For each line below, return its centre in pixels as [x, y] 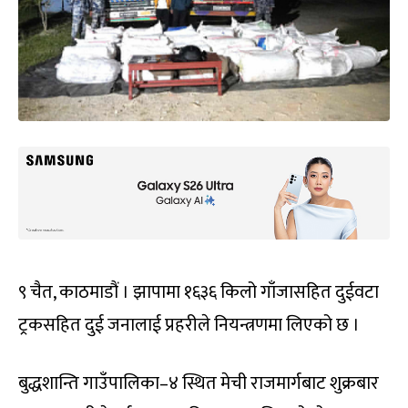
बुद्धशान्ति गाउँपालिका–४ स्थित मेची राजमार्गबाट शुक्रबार [199, 383]
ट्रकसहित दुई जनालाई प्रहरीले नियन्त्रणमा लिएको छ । [189, 325]
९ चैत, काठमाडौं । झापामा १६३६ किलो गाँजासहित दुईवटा [199, 292]
